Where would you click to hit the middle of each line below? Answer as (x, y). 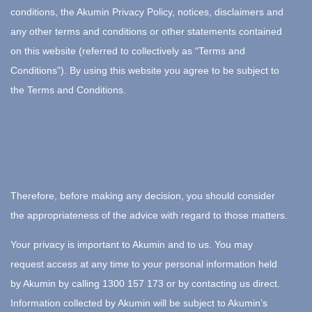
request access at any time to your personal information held (144, 264)
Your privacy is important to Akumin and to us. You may (132, 244)
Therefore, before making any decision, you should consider (143, 195)
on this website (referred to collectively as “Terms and (128, 50)
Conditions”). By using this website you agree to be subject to (145, 70)
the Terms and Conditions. (68, 89)
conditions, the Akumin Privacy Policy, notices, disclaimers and (147, 11)
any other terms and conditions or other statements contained (146, 31)
